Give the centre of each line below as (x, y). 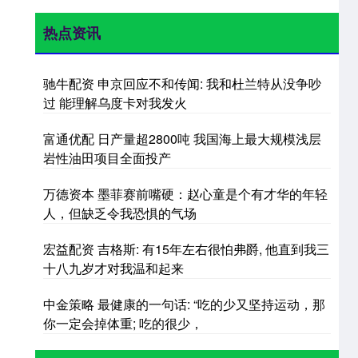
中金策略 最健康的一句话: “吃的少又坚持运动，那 (184, 304)
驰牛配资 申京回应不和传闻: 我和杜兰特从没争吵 (182, 83)
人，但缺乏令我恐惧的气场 (120, 213)
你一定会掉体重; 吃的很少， (123, 323)
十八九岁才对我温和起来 (113, 268)
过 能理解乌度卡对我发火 (115, 102)
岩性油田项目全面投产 (107, 157)
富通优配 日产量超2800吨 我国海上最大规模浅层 (182, 138)
